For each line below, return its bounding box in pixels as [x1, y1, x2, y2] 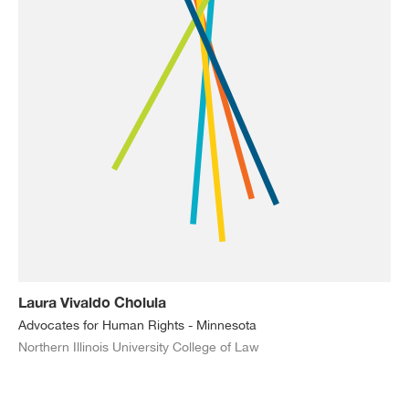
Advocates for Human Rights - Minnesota [18, 317, 257, 332]
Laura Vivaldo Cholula [18, 292, 166, 310]
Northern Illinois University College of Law [18, 339, 259, 354]
